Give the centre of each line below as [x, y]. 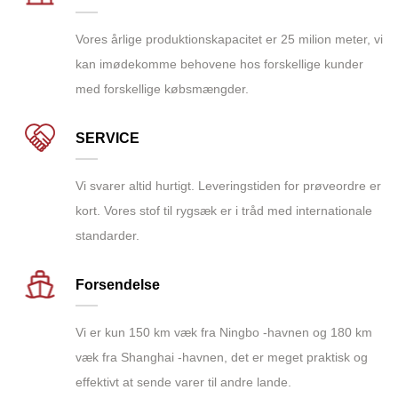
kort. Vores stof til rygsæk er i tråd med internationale [224, 211]
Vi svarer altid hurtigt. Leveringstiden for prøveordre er [228, 186]
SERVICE [107, 139]
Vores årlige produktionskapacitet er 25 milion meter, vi [229, 40]
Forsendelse [118, 285]
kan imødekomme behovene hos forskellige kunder [219, 64]
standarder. [107, 236]
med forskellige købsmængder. [162, 89]
